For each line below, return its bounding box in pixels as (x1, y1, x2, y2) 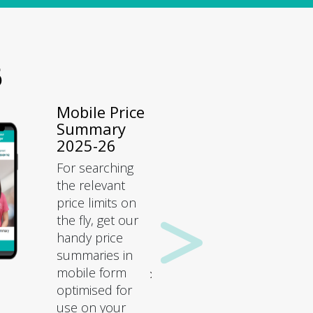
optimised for (57, 281, 133, 298)
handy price (57, 228, 124, 246)
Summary (57, 117, 126, 139)
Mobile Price (57, 101, 145, 122)
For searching (57, 159, 134, 176)
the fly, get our (57, 211, 139, 228)
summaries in (57, 246, 133, 263)
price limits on (57, 194, 137, 211)
